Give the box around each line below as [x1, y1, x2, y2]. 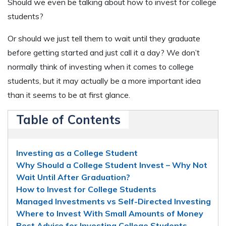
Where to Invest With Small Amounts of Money [16, 208, 203, 218]
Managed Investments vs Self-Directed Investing [16, 196, 211, 206]
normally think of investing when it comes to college [8, 61, 194, 72]
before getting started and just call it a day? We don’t [8, 47, 200, 58]
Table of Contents [16, 111, 121, 127]
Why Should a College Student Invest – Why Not [16, 159, 207, 170]
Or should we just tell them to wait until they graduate [8, 33, 200, 43]
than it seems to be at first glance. [8, 89, 130, 100]
